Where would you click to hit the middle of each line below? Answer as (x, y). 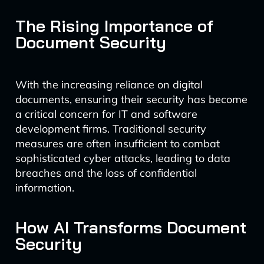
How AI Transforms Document (131, 227)
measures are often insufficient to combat (117, 143)
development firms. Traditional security (110, 129)
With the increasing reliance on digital (109, 85)
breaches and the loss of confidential (106, 173)
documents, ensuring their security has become (131, 99)
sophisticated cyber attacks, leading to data (123, 158)
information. (44, 188)
